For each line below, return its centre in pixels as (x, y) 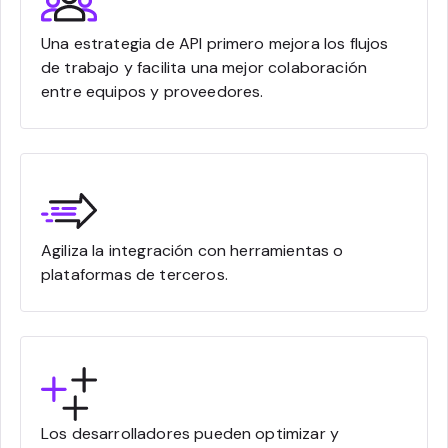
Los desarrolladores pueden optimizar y (190, 433)
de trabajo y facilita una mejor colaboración (204, 67)
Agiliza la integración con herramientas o (192, 250)
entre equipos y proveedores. (152, 91)
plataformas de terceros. (134, 274)
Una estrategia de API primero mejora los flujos (215, 43)
